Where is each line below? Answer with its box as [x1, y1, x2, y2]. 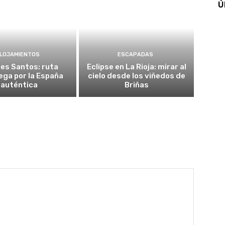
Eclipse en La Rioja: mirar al [86, 62, 186, 71]
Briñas [124, 80, 149, 89]
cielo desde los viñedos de [87, 71, 185, 80]
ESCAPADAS [117, 51, 153, 58]
